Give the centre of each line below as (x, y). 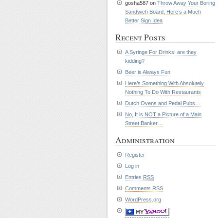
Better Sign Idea (144, 20)
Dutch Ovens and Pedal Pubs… (163, 103)
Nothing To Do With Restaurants (163, 92)
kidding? (135, 61)
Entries (134, 177)
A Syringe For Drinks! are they (161, 52)
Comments (139, 188)
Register (135, 155)
